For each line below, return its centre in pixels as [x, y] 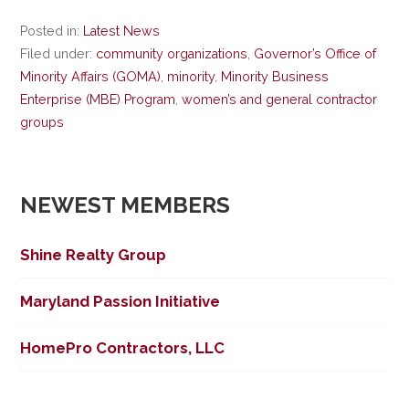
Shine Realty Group [94, 254]
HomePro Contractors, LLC [123, 347]
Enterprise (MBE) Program [98, 100]
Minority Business [275, 77]
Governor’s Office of [315, 54]
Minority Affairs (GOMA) [91, 77]
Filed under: [58, 54]
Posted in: [52, 31]
